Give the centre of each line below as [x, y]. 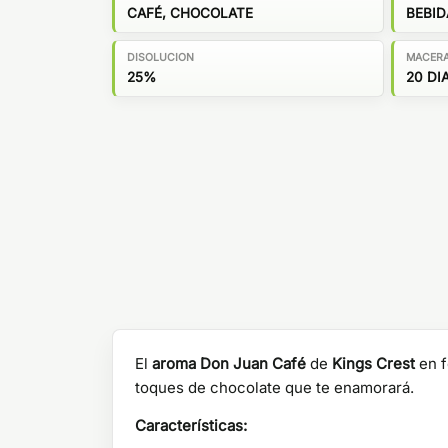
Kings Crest [373, 363]
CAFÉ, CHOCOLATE [190, 12]
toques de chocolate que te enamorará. [274, 387]
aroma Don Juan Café [229, 363]
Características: [191, 425]
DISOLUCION [160, 57]
